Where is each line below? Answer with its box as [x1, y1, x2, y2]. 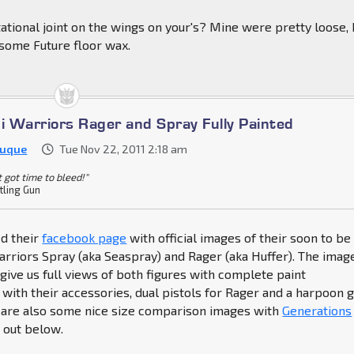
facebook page [42, 230, 127, 246]
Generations [282, 303, 352, 318]
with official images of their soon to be [126, 230, 352, 246]
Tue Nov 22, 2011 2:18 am [59, 142, 188, 156]
